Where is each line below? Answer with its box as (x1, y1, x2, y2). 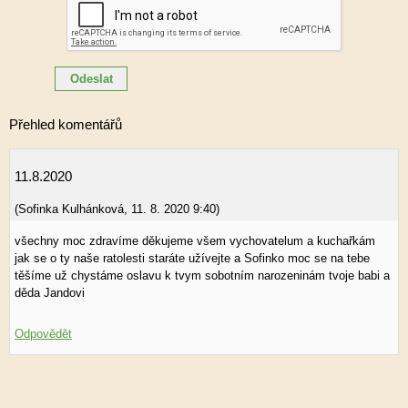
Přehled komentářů (9, 116, 122, 132)
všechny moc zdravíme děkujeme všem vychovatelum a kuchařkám (15, 233, 375, 248)
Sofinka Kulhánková (18, 201, 124, 216)
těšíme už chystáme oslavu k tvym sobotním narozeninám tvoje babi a (15, 268, 390, 282)
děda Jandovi (15, 285, 85, 300)
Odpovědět (15, 326, 72, 341)
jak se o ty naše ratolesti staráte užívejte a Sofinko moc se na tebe (15, 250, 370, 265)
